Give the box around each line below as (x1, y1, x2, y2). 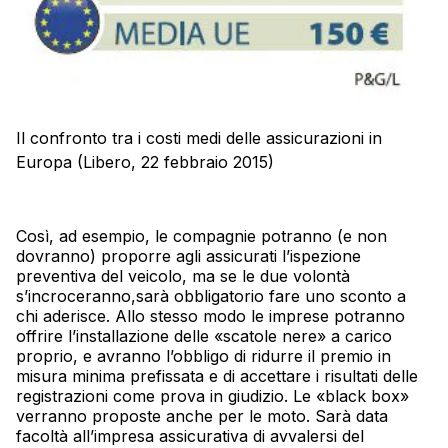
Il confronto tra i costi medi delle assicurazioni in (16, 128, 382, 149)
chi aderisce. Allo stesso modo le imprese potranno (16, 306, 405, 327)
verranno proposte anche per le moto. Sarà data (16, 406, 388, 427)
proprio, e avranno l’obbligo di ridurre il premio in (16, 346, 391, 367)
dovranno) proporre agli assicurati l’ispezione (16, 246, 361, 267)
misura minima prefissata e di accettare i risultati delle (16, 366, 418, 387)
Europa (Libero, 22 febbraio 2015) (16, 152, 274, 173)
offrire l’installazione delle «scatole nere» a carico (16, 326, 392, 347)
